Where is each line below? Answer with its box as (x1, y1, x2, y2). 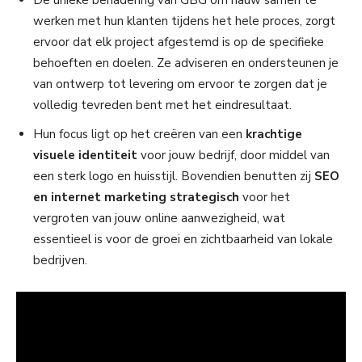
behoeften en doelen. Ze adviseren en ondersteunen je (33, 55, 339, 72)
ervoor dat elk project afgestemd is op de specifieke (33, 34, 324, 51)
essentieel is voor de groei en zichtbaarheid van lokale (33, 231, 333, 248)
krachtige (246, 126, 302, 143)
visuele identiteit (33, 147, 137, 164)
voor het (239, 189, 290, 206)
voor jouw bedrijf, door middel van (137, 147, 330, 164)
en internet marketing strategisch (33, 189, 239, 206)
